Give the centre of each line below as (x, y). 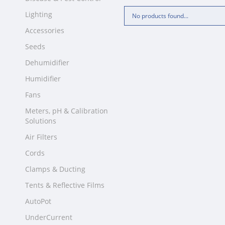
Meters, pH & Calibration (67, 111)
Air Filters (41, 137)
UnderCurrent (49, 217)
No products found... (160, 16)
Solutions (41, 121)
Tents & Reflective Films (65, 185)
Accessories (45, 30)
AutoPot (38, 201)
